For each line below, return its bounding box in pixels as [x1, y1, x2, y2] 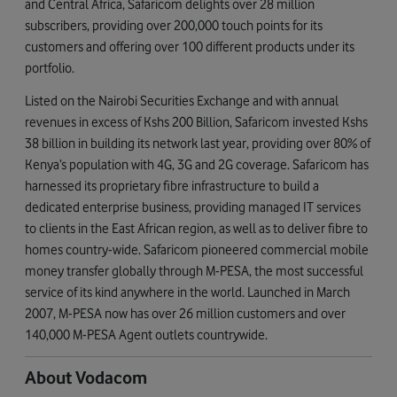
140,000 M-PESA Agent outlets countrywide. [25, 325, 268, 343]
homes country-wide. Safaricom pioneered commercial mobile [25, 240, 369, 258]
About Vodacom [25, 366, 147, 388]
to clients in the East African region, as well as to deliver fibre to [25, 219, 368, 237]
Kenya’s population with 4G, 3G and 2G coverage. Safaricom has [25, 155, 369, 173]
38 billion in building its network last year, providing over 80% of [25, 134, 370, 152]
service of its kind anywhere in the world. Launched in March [25, 283, 350, 300]
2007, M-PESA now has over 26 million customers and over [25, 304, 346, 322]
